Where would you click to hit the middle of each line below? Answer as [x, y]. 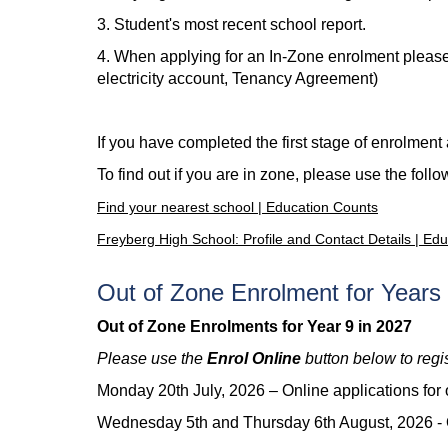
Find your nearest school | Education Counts [237, 207]
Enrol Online [256, 358]
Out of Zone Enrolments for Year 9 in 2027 [254, 326]
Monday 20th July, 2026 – [189, 390]
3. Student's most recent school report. [231, 24]
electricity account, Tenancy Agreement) [237, 78]
